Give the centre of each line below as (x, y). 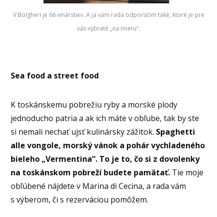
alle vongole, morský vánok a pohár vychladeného (108, 146)
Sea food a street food (56, 76)
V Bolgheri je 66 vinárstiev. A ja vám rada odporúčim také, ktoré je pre (108, 15)
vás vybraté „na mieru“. (108, 28)
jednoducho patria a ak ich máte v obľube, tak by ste (105, 118)
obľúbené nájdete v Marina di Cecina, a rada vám (99, 186)
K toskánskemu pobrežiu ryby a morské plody (94, 105)
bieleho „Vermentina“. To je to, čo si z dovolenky (105, 159)
